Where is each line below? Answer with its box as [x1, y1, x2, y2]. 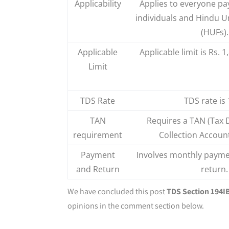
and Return [76, 163, 120, 175]
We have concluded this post [67, 186, 167, 197]
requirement [73, 129, 122, 141]
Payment [80, 149, 115, 161]
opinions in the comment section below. [67, 200, 204, 211]
